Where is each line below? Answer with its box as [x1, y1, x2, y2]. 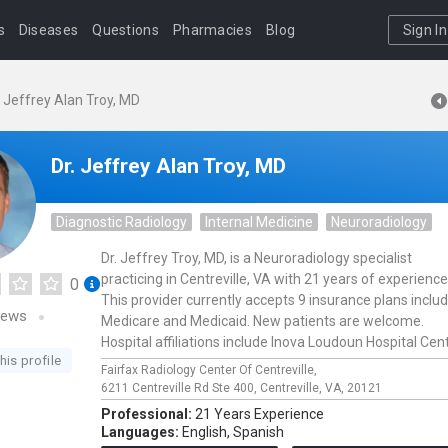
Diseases [18, 22, 79, 38]
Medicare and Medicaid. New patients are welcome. [101, 313, 424, 329]
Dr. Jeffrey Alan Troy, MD [51, 154, 286, 178]
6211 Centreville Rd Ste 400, [101, 381, 260, 395]
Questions [92, 22, 159, 38]
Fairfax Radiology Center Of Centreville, [101, 363, 320, 377]
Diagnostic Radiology [56, 214, 187, 230]
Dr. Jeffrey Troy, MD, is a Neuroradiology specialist [101, 250, 412, 266]
